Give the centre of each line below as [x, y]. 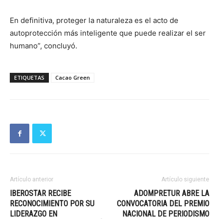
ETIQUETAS [29, 78]
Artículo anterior [32, 180]
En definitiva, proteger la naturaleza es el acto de [94, 21]
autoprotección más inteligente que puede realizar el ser [108, 33]
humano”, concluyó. [44, 46]
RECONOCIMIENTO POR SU [52, 204]
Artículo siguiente [185, 180]
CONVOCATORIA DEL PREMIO [163, 204]
